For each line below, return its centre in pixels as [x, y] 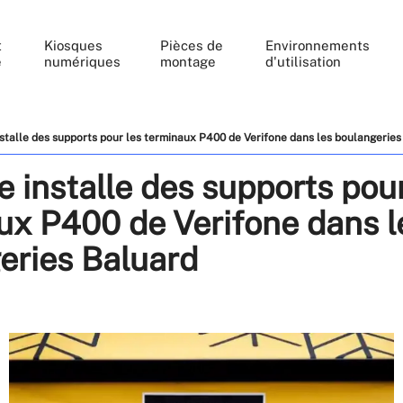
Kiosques [74, 45]
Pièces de [192, 45]
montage [188, 62]
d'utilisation [303, 62]
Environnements [317, 45]
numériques [83, 62]
